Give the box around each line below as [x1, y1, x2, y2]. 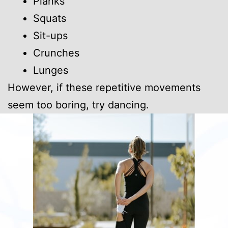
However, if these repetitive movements [8, 81, 201, 94]
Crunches [33, 46, 79, 59]
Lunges [33, 64, 68, 76]
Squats [33, 12, 66, 24]
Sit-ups [33, 29, 68, 42]
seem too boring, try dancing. [8, 98, 149, 111]
